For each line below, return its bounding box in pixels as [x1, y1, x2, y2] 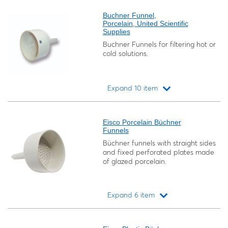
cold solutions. [102, 49, 148, 58]
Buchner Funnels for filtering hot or [102, 40, 216, 49]
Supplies [102, 27, 130, 36]
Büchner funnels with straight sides [102, 138, 216, 148]
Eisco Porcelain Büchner [102, 118, 181, 126]
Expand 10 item [107, 83, 158, 93]
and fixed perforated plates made [102, 148, 214, 157]
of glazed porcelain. [102, 157, 166, 166]
